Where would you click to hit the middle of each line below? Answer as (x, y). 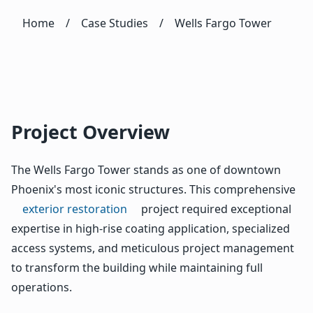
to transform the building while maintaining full (137, 267)
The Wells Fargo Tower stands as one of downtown (146, 169)
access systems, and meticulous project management (153, 248)
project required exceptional (215, 209)
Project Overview (90, 131)
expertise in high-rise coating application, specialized (151, 228)
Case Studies (115, 23)
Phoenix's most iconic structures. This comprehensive (153, 189)
